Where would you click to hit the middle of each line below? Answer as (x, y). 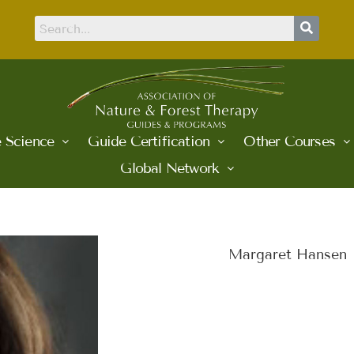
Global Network (170, 169)
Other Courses (290, 142)
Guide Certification (149, 142)
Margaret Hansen (288, 255)
